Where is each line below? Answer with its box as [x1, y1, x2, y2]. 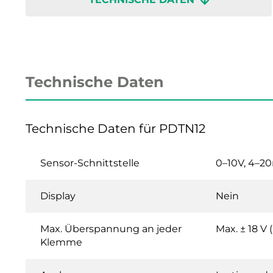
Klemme [40, 236, 82, 248]
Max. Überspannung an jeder [40, 222, 182, 235]
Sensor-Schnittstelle [40, 157, 140, 169]
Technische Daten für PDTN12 [26, 121, 205, 136]
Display [40, 190, 76, 202]
